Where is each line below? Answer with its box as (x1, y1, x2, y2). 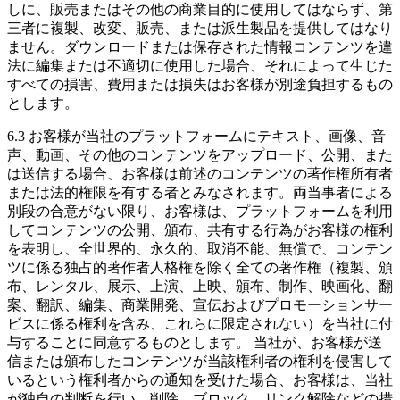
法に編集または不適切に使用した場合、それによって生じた (7, 57, 393, 73)
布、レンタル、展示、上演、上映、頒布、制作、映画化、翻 (7, 278, 393, 294)
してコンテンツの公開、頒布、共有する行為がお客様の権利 (7, 221, 393, 237)
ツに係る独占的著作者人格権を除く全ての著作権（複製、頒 (7, 259, 393, 275)
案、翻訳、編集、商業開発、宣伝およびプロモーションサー (7, 296, 393, 312)
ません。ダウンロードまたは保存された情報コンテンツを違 (7, 38, 393, 54)
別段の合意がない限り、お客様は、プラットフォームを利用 (7, 203, 393, 219)
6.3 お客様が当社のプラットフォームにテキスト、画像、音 (7, 128, 386, 144)
